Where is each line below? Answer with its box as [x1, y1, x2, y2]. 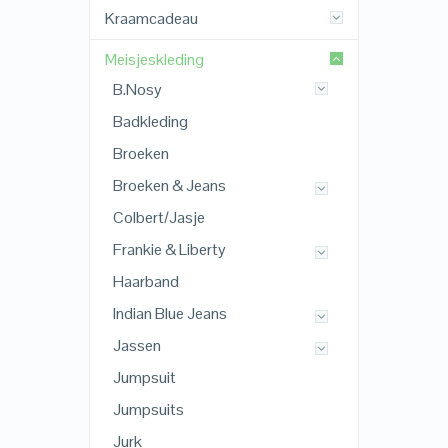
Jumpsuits [112, 398, 184, 420]
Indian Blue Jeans [112, 302, 227, 324]
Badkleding [112, 110, 188, 132]
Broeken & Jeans [112, 174, 226, 196]
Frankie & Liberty [112, 238, 226, 260]
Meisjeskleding [104, 48, 204, 70]
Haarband [112, 270, 179, 292]
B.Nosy [112, 78, 162, 100]
